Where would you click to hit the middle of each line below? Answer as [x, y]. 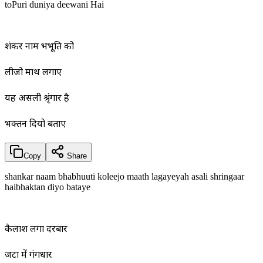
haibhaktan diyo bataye [48, 187]
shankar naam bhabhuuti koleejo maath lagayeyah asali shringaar [124, 177]
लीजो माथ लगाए [33, 73]
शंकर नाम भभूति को [39, 48]
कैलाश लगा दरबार [36, 230]
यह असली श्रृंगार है [37, 99]
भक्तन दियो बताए [35, 125]
